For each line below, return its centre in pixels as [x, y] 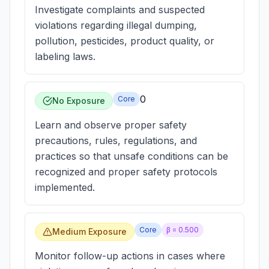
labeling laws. [65, 56]
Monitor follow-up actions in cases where [130, 256]
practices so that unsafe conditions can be [131, 156]
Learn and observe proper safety [111, 125]
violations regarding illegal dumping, [116, 25]
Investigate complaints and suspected [120, 10]
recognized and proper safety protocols [126, 172]
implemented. [65, 187]
